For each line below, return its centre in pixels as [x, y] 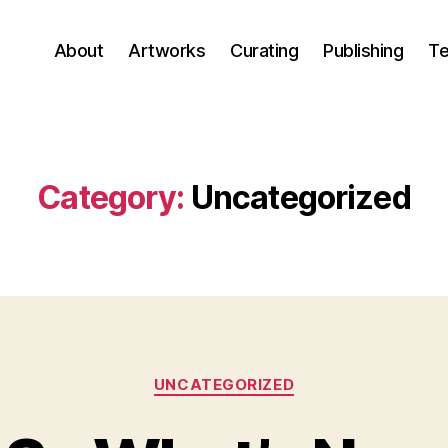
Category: [111, 197]
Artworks [167, 50]
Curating [264, 50]
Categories [267, 375]
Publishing [363, 50]
